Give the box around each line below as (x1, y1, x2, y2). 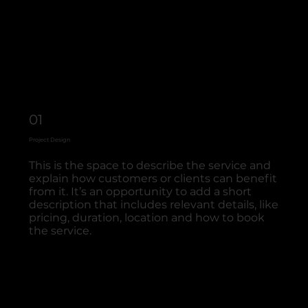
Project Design (29, 135, 71, 143)
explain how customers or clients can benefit (29, 172, 278, 186)
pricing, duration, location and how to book (29, 211, 265, 225)
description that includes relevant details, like (29, 198, 279, 212)
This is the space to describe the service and (29, 159, 272, 173)
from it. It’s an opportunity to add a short (29, 185, 252, 199)
